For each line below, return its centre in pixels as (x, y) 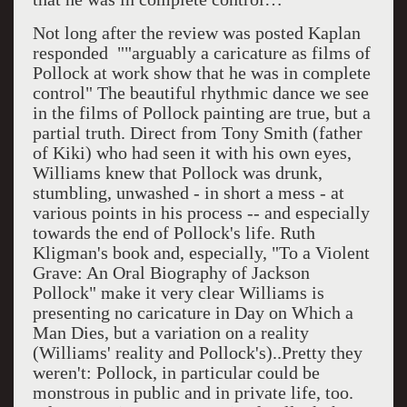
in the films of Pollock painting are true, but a (201, 113)
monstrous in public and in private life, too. (193, 392)
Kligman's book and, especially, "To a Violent (201, 253)
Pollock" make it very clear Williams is (178, 293)
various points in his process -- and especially (201, 213)
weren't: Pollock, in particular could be (176, 372)
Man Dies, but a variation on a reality (170, 333)
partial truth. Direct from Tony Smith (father (197, 133)
